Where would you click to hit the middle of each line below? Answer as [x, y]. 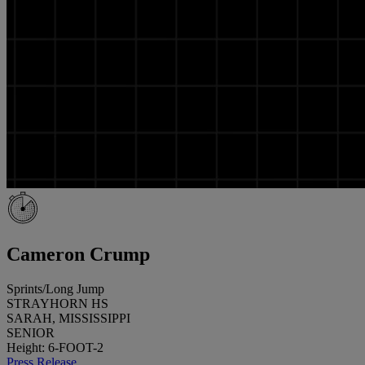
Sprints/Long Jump [55, 288]
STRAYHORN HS [57, 303]
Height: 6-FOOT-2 [55, 347]
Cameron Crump [78, 254]
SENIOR [31, 332]
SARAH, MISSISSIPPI [68, 318]
